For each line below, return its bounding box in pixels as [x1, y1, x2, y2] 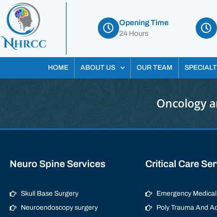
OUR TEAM [136, 64, 172, 71]
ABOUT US [80, 64, 115, 71]
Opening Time [119, 18, 169, 27]
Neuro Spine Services [10, 158, 106, 169]
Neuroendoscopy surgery [20, 204, 98, 211]
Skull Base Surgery [20, 190, 78, 197]
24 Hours [119, 30, 149, 37]
